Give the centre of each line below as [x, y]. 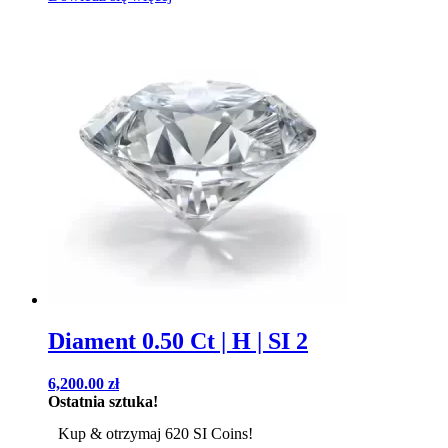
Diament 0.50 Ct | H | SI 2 [178, 341]
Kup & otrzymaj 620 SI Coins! [155, 434]
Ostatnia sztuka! [103, 402]
